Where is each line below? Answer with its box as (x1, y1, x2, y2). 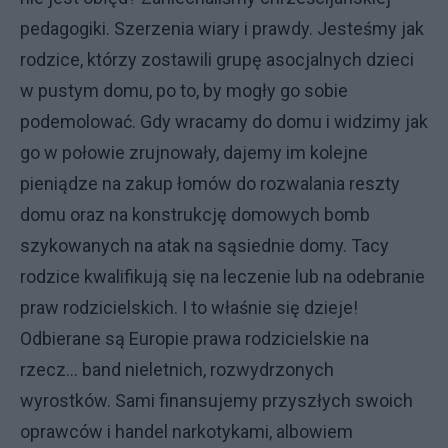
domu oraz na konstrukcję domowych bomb (20, 204, 370, 225)
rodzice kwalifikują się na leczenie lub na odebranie (20, 266, 425, 287)
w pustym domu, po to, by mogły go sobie (20, 80, 348, 101)
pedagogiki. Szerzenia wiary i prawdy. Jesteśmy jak (20, 18, 424, 39)
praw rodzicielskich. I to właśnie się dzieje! (20, 297, 358, 318)
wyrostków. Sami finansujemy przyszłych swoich (20, 390, 413, 411)
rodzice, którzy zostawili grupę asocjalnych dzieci (20, 49, 414, 70)
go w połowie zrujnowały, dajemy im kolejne (20, 142, 368, 163)
